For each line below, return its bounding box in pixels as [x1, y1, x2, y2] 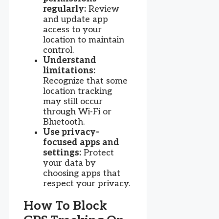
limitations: [43, 65, 95, 76]
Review [86, 3, 119, 14]
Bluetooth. [43, 116, 85, 127]
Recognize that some [43, 75, 128, 86]
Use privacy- [43, 127, 99, 137]
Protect [81, 147, 114, 158]
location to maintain [43, 34, 124, 45]
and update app [43, 14, 108, 24]
